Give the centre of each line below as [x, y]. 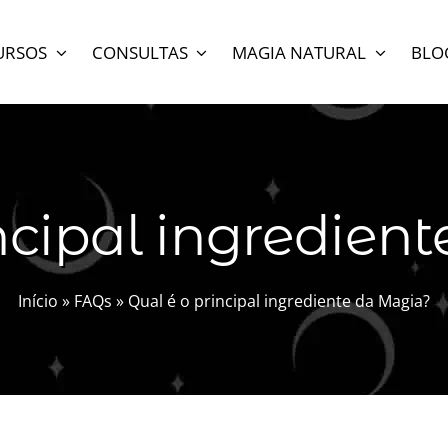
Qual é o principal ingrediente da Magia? [279, 300]
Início [38, 300]
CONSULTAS [139, 52]
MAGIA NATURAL [299, 52]
